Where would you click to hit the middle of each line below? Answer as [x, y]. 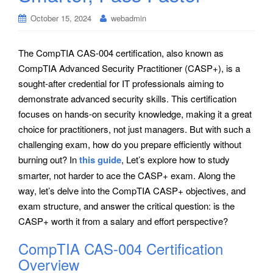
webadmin [129, 18]
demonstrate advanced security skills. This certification [127, 98]
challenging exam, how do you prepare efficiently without [130, 144]
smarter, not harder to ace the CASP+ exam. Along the [127, 175]
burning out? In [49, 159]
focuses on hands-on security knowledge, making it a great [135, 113]
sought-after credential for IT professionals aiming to [121, 83]
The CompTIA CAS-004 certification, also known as [121, 52]
